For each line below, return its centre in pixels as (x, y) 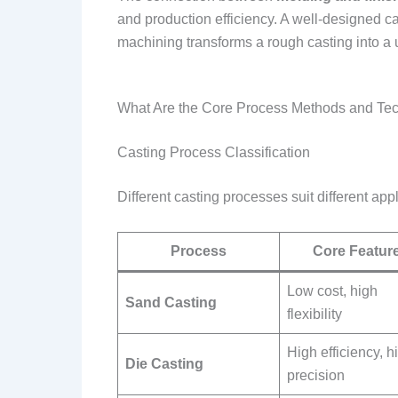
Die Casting (164, 363)
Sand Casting (171, 302)
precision (316, 375)
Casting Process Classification (214, 152)
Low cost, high (332, 291)
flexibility (314, 314)
